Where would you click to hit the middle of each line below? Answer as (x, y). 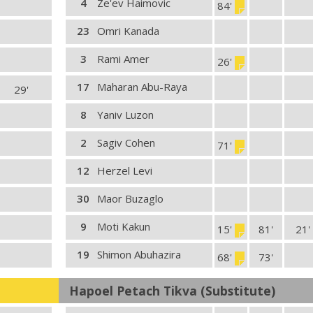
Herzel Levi (125, 170)
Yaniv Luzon (125, 115)
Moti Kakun (124, 226)
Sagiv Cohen (126, 143)
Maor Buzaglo (130, 198)
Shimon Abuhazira (139, 254)
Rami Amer (123, 59)
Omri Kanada (128, 31)
